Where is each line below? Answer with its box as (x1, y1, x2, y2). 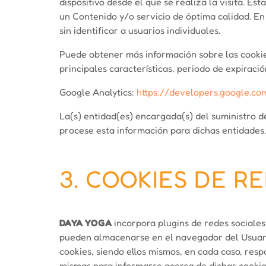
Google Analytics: (59, 86, 137, 98)
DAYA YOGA (59, 217, 112, 229)
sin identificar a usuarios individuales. (59, 24, 220, 36)
